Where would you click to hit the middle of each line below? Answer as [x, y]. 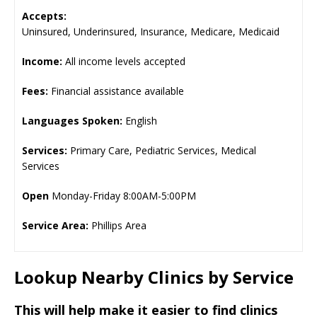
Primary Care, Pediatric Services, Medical [162, 150]
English [140, 121]
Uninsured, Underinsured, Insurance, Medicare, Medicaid [151, 31]
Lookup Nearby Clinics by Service [154, 277]
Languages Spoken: [72, 121]
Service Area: [55, 225]
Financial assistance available [117, 91]
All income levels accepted [124, 61]
